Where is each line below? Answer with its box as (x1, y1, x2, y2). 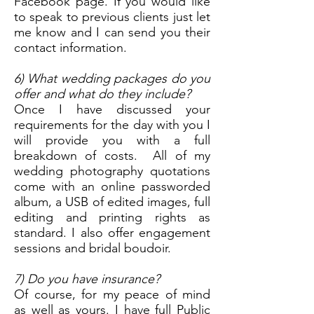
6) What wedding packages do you (14, 71, 210, 86)
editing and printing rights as (14, 210, 210, 225)
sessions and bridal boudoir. (14, 240, 175, 256)
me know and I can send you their (14, 25, 210, 40)
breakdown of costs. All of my (14, 148, 210, 163)
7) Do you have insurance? (14, 271, 160, 287)
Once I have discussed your (14, 102, 210, 117)
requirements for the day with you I (14, 117, 210, 132)
